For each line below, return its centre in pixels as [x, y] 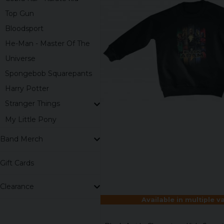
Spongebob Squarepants [48, 74]
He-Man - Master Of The [47, 44]
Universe [20, 59]
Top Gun [19, 14]
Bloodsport [24, 29]
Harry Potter [27, 89]
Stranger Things [32, 104]
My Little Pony [31, 119]
